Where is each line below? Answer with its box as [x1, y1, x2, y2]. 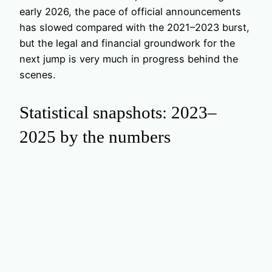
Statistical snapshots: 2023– [19, 102, 217, 122]
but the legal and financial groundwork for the [19, 36, 235, 49]
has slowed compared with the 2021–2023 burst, [19, 21, 250, 33]
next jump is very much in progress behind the [19, 52, 238, 65]
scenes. [19, 68, 55, 81]
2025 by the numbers [19, 126, 171, 146]
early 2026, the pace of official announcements [19, 5, 241, 18]
